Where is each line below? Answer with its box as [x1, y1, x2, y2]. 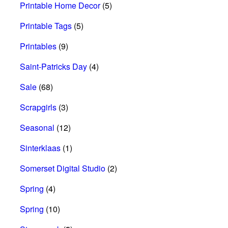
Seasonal [20, 121, 54, 133]
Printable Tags [20, 19, 72, 32]
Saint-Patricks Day [20, 60, 87, 72]
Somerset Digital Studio [20, 162, 105, 174]
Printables [20, 40, 56, 52]
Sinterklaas [20, 141, 61, 154]
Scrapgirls [20, 101, 56, 113]
